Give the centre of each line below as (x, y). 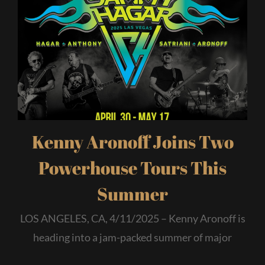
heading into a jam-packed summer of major (132, 237)
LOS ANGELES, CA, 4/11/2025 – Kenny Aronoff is (132, 218)
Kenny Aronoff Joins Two (132, 141)
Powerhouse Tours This (132, 167)
